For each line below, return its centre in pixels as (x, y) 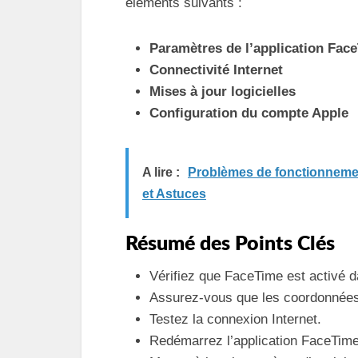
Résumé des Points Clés (230, 244)
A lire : (161, 172)
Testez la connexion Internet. (235, 319)
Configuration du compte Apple (249, 113)
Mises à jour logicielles (223, 91)
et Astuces (174, 194)
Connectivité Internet (216, 70)
